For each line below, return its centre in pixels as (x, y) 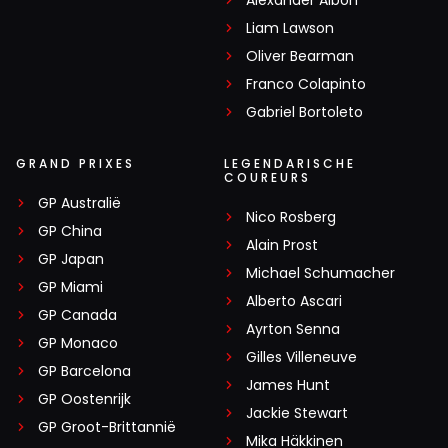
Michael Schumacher (320, 273)
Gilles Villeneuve (301, 357)
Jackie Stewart (297, 413)
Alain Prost (282, 245)
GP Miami (70, 287)
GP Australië (79, 203)
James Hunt (288, 385)
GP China (70, 231)
